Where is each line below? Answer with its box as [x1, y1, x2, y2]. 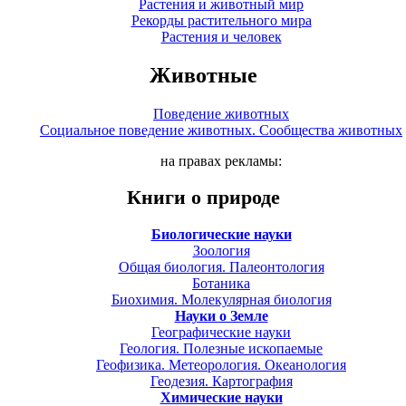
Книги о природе [126, 186, 280, 209]
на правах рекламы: [160, 152, 282, 169]
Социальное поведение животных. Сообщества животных [40, 121, 402, 138]
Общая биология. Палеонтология [118, 258, 324, 275]
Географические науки [151, 324, 291, 340]
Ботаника [192, 275, 250, 291]
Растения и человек [160, 28, 282, 44]
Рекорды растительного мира [130, 12, 312, 28]
